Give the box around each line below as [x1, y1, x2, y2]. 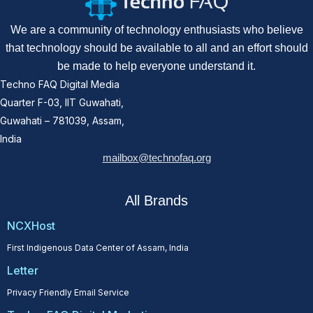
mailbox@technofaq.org [102, 151, 211, 163]
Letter [7, 263, 38, 277]
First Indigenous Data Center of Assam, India [7, 242, 189, 253]
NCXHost [7, 218, 55, 233]
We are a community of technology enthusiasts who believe [10, 23, 303, 36]
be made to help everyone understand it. [57, 59, 256, 72]
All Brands [125, 192, 188, 208]
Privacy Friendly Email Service [7, 286, 129, 298]
